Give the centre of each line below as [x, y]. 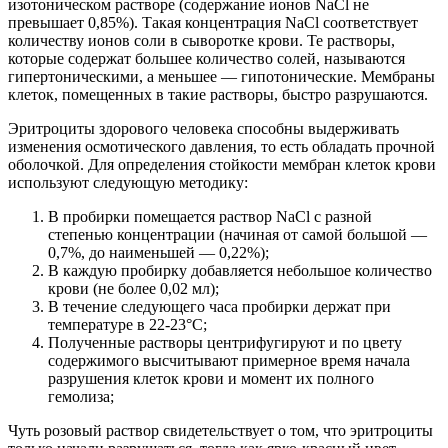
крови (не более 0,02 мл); [133, 288]
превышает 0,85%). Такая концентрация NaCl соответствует [213, 22]
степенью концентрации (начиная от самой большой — [237, 234]
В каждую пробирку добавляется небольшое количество [240, 270]
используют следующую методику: [128, 182]
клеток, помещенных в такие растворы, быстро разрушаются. [218, 94]
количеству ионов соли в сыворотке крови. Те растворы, [201, 40]
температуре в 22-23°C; [127, 324]
